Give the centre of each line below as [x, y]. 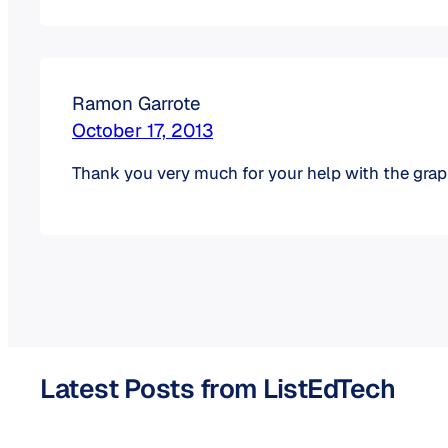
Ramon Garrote [136, 103]
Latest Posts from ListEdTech [217, 389]
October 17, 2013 [142, 130]
